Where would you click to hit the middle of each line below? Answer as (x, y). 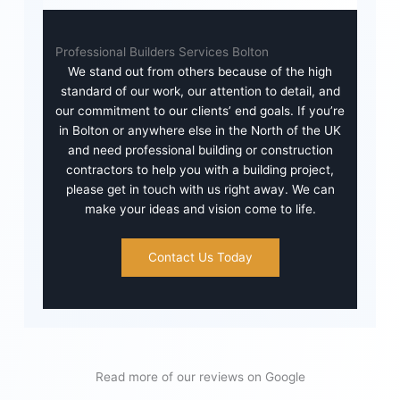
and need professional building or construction (200, 150)
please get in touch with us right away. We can (200, 190)
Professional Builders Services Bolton (162, 52)
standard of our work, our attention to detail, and (200, 92)
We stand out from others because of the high (200, 72)
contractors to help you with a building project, (200, 170)
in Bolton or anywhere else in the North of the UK (200, 131)
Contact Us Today (200, 258)
